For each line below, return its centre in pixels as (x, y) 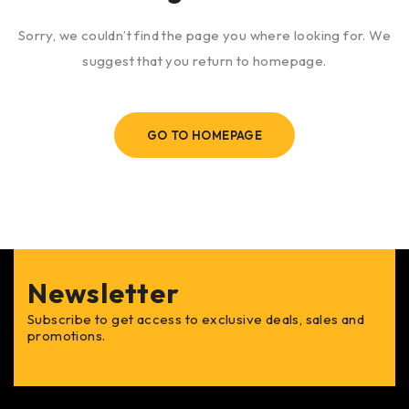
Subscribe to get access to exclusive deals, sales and (196, 319)
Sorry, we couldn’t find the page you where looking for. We (204, 35)
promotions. (67, 336)
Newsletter (104, 293)
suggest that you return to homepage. (204, 61)
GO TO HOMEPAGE (204, 135)
